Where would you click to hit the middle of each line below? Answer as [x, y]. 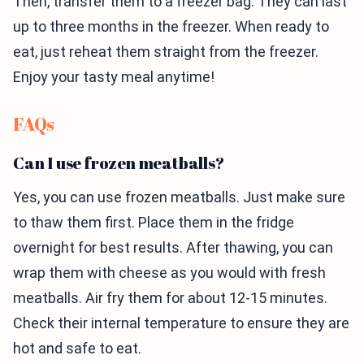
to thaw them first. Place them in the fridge [154, 222]
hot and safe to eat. [77, 348]
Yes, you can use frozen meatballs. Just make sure [179, 197]
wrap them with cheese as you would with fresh [169, 273]
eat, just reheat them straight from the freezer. [166, 52]
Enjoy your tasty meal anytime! [114, 77]
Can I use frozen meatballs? [119, 163]
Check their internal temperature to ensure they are [181, 323]
